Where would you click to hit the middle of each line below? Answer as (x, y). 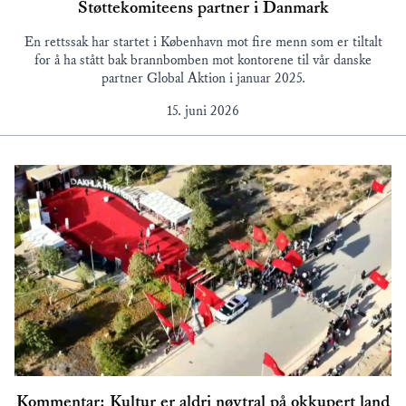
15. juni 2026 (203, 111)
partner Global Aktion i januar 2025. (203, 78)
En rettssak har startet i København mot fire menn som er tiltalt (203, 42)
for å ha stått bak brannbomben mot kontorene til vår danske (203, 60)
